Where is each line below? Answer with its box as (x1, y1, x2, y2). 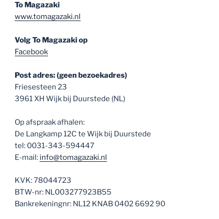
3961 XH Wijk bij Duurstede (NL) (15, 94, 125, 104)
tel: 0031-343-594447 (15, 141, 94, 151)
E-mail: (15, 153, 40, 162)
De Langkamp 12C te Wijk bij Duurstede (15, 130, 151, 139)
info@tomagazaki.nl (40, 153, 107, 162)
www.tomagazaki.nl (15, 12, 81, 22)
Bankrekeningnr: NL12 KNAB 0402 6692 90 (15, 199, 165, 208)
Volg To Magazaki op (15, 36, 88, 45)
